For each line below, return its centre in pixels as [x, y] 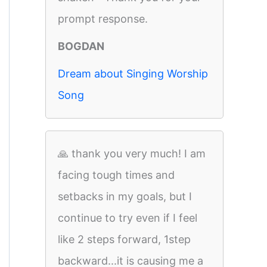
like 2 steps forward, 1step [124, 239]
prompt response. [103, 19]
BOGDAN [81, 46]
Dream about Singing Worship [133, 74]
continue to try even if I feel [128, 218]
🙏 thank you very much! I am [132, 153]
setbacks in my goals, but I [125, 196]
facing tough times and [116, 175]
